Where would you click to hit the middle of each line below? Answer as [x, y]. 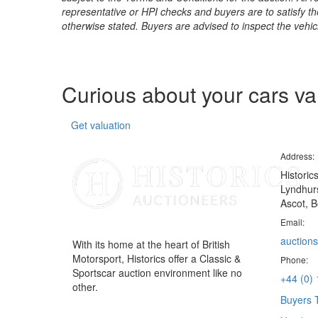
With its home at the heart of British [151, 244]
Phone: [294, 259]
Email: [292, 222]
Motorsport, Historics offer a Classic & [157, 258]
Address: [297, 156]
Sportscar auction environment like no [157, 273]
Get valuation [101, 125]
